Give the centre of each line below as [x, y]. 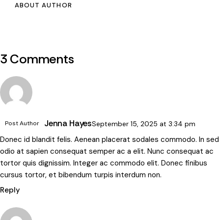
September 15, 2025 [126, 124]
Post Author [22, 123]
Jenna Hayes [68, 123]
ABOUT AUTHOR [43, 5]
